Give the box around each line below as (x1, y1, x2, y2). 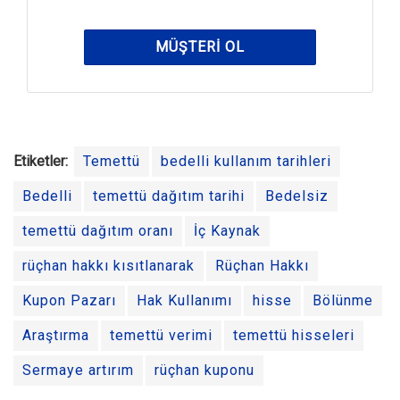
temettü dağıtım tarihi (93, 187, 245, 205)
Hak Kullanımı (137, 292, 232, 310)
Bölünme (312, 292, 373, 310)
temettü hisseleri (233, 327, 354, 345)
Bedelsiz (265, 187, 329, 205)
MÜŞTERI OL (154, 38, 245, 56)
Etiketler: (13, 153, 68, 171)
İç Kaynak (194, 222, 261, 240)
